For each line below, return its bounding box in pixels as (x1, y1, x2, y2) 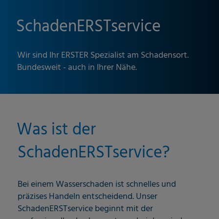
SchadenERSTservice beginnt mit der (18, 202, 153, 217)
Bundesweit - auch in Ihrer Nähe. (17, 61, 137, 75)
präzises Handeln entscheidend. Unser (18, 190, 157, 204)
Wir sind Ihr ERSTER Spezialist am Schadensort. (17, 48, 189, 63)
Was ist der (17, 117, 96, 144)
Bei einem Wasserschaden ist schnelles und (18, 177, 176, 192)
